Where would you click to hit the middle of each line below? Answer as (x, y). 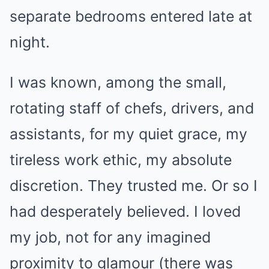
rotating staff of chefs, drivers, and (132, 108)
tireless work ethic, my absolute (121, 160)
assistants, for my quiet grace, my (128, 134)
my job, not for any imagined (110, 237)
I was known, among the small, (118, 82)
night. (30, 42)
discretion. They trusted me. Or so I (134, 186)
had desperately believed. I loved (125, 211)
